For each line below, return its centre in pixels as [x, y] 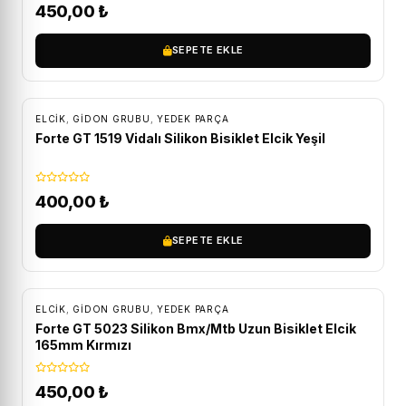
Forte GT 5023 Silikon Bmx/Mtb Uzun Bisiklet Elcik [196, 328]
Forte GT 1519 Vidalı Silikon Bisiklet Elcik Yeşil [180, 138]
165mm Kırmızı [83, 344]
